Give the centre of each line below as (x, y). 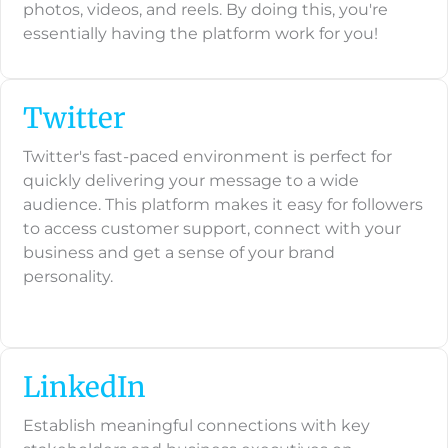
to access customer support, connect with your (212, 229)
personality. (68, 277)
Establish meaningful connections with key (196, 426)
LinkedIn (84, 387)
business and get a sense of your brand (179, 253)
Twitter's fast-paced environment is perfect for (207, 157)
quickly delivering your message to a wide (191, 181)
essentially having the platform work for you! (200, 34)
